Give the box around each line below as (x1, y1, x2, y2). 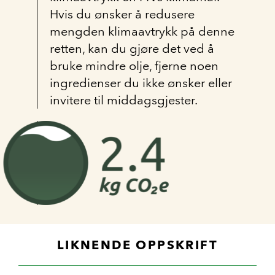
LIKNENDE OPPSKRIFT (56, 238, 219, 252)
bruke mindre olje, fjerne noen (50, 58, 219, 73)
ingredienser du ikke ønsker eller (50, 76, 232, 90)
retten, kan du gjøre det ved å (50, 41, 214, 56)
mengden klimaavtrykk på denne (50, 24, 234, 39)
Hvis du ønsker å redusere (50, 7, 195, 21)
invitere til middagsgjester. (50, 93, 200, 107)
